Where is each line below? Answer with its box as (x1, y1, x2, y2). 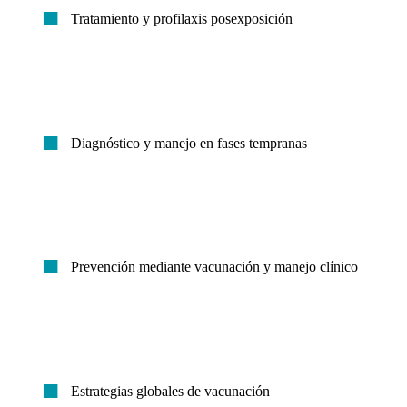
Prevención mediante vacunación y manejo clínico (71, 259, 359, 275)
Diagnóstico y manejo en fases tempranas (71, 134, 308, 151)
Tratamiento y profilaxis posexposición (71, 11, 293, 27)
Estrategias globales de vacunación (71, 382, 271, 399)
